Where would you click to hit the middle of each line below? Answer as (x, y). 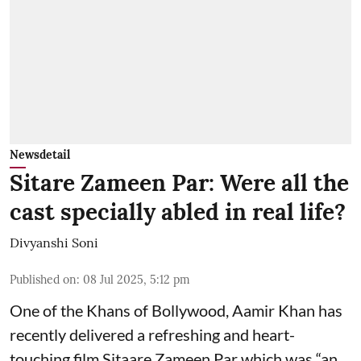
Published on (43, 280)
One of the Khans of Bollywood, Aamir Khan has (176, 311)
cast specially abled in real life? (178, 212)
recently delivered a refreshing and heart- (152, 335)
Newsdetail (40, 155)
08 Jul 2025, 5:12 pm (137, 280)
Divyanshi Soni (54, 243)
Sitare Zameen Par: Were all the (179, 183)
